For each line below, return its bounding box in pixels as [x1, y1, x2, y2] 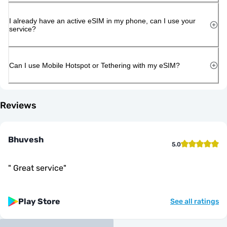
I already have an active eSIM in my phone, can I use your [9, 16, 196, 25]
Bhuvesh [8, 134, 44, 144]
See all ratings [170, 197, 219, 206]
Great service [11, 163, 63, 173]
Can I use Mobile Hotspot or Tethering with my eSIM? [9, 61, 180, 69]
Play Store [18, 196, 60, 206]
